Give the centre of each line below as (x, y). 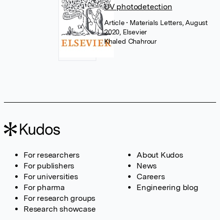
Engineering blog (167, 187)
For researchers (52, 155)
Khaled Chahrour (130, 41)
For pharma (44, 187)
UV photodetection (138, 7)
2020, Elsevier (125, 32)
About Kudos (160, 155)
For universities (51, 177)
